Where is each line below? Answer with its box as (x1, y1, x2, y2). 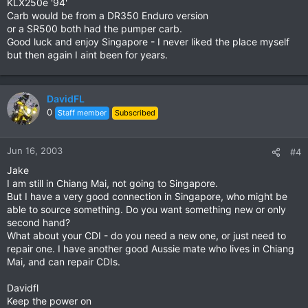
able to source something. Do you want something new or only (7, 203, 286, 215)
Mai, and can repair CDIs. (7, 256, 120, 267)
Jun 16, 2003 (7, 145, 63, 156)
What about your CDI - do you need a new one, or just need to (7, 230, 286, 241)
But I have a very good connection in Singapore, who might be (7, 190, 287, 202)
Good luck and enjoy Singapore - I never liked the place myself (7, 36, 289, 47)
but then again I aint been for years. (7, 49, 168, 60)
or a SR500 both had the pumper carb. (7, 23, 182, 34)
